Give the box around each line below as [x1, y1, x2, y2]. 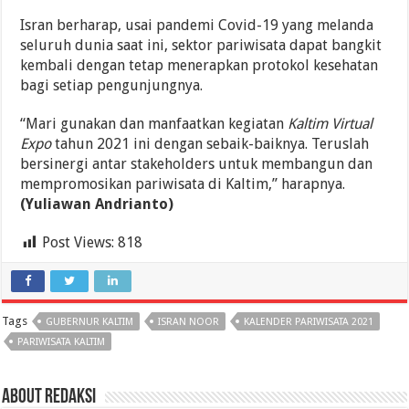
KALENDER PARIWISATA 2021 [244, 316, 374, 329]
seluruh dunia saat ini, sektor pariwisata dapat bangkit [20, 37, 383, 55]
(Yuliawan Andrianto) [20, 195, 174, 214]
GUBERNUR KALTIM [46, 316, 134, 329]
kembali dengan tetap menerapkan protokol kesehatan [20, 57, 379, 75]
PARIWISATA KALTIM [17, 336, 106, 349]
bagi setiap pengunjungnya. [20, 77, 204, 95]
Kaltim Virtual [288, 115, 373, 133]
